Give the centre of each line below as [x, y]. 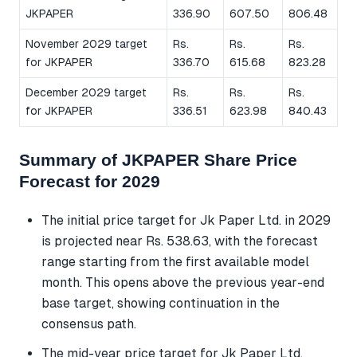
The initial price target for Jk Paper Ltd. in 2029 [186, 221]
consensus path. [89, 324]
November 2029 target [86, 43]
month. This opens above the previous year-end [183, 283]
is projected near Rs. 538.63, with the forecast [180, 241]
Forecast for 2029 [90, 181]
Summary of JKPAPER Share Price [158, 159]
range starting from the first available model [175, 262]
